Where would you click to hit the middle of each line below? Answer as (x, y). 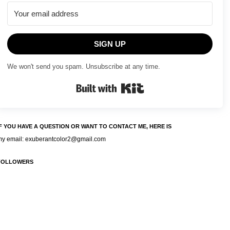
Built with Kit (161, 83)
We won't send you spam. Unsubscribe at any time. (84, 67)
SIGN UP (110, 44)
